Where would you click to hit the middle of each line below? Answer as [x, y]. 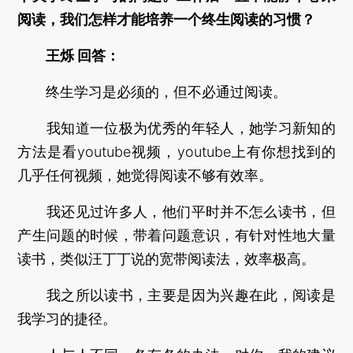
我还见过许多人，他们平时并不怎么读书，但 [176, 212]
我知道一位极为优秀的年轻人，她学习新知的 [176, 128]
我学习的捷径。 [67, 319]
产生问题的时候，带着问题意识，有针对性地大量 [176, 235]
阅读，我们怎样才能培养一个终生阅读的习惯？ [167, 19]
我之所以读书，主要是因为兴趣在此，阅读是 [176, 295]
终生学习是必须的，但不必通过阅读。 [152, 92]
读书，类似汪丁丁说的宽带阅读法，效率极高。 [167, 259]
